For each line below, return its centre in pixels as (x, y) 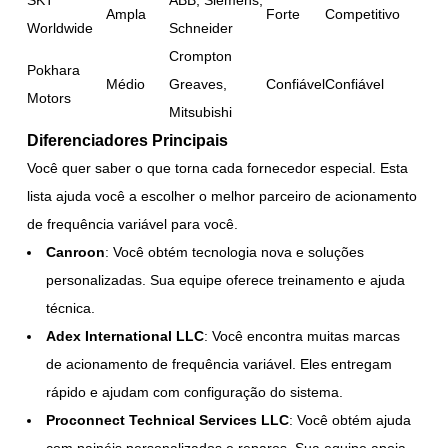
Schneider (201, 27)
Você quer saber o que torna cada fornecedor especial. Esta (218, 167)
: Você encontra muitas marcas (302, 335)
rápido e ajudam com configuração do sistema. (195, 391)
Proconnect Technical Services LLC (168, 419)
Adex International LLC (125, 335)
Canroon (76, 251)
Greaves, (198, 83)
